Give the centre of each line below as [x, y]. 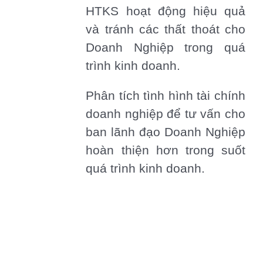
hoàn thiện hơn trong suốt [166, 151]
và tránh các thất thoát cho [166, 30]
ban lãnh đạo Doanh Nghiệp [166, 132]
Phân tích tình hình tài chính [166, 96]
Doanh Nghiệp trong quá [166, 48]
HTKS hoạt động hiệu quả [166, 11]
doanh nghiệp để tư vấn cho [166, 114]
